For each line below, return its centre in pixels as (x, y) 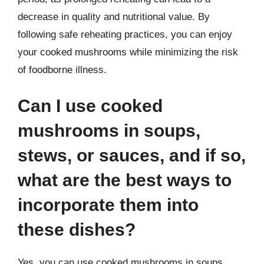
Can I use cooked (90, 106)
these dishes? (77, 230)
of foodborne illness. (62, 70)
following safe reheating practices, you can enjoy (125, 34)
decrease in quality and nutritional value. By (114, 16)
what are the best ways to (125, 180)
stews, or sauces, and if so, (132, 155)
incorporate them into (108, 205)
